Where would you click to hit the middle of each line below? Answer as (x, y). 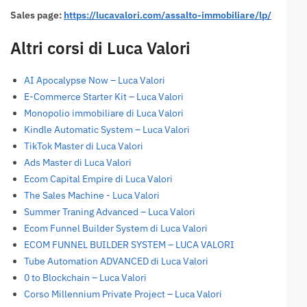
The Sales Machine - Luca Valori (92, 195)
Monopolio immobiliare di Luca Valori (104, 113)
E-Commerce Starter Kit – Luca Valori (104, 96)
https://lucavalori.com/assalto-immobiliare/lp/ (168, 15)
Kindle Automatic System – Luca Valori (107, 129)
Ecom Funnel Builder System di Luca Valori (116, 228)
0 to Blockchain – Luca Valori (85, 277)
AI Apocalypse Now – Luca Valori (95, 80)
